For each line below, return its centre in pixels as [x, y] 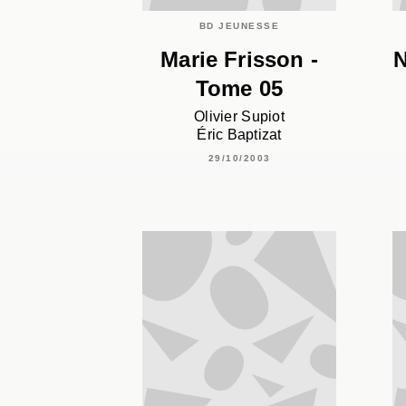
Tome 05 [239, 89]
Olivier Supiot [239, 117]
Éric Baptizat [239, 135]
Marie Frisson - [239, 60]
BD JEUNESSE [239, 26]
